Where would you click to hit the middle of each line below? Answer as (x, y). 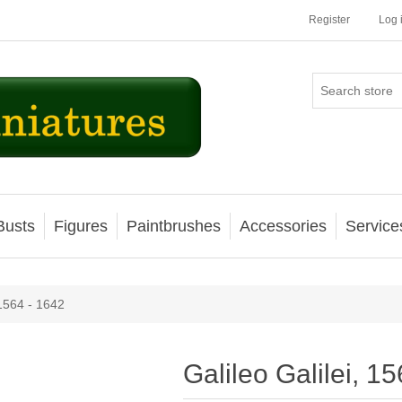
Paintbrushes (174, 226)
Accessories (283, 226)
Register (329, 20)
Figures (81, 226)
